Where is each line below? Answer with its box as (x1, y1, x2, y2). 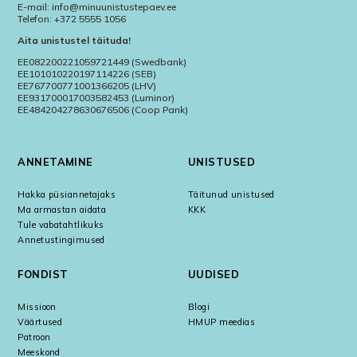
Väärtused (18, 316, 63, 328)
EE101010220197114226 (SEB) (18, 68, 157, 80)
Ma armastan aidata (18, 204, 107, 216)
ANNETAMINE (18, 155, 93, 169)
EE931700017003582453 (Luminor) (18, 92, 175, 104)
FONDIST (18, 268, 69, 281)
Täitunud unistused (188, 189, 275, 201)
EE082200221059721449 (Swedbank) (18, 56, 187, 69)
